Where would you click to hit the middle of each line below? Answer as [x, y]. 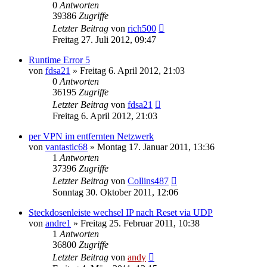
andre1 [58, 223]
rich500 [142, 28]
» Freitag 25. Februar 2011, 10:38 [135, 223]
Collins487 [148, 181]
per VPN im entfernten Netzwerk [91, 136]
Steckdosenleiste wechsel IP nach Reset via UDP [121, 212]
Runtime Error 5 [59, 60]
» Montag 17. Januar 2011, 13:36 [151, 147]
